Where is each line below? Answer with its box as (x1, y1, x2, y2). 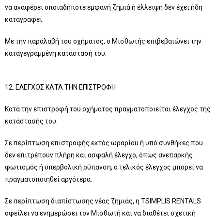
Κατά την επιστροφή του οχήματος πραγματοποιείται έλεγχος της (5, 105, 211, 113)
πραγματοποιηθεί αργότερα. (5, 175, 92, 183)
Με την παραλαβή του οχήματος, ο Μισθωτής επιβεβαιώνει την (5, 37, 201, 45)
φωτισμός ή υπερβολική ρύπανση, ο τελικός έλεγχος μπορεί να (5, 163, 203, 171)
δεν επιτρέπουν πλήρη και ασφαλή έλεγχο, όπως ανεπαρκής (5, 151, 193, 159)
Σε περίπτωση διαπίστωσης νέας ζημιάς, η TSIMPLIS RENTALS (5, 197, 201, 205)
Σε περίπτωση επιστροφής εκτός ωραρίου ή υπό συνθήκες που (5, 139, 203, 147)
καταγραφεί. (5, 15, 44, 23)
